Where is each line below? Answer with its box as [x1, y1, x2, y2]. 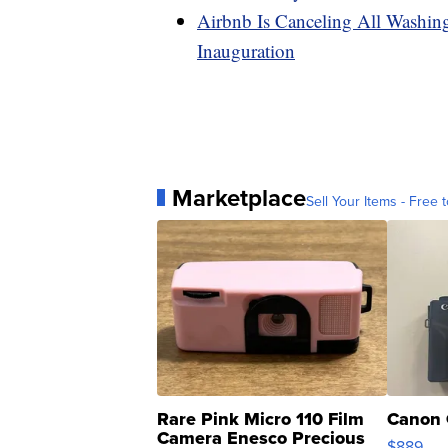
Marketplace [172, 179, 306, 216]
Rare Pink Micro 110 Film [157, 405, 364, 432]
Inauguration [197, 37, 295, 63]
